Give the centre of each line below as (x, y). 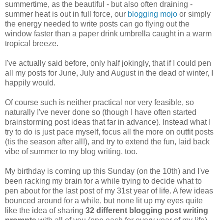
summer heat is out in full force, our (66, 14)
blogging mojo (152, 14)
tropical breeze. (32, 43)
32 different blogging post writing (147, 210)
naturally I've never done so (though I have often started (101, 112)
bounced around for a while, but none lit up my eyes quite (104, 200)
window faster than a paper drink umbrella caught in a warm (108, 33)
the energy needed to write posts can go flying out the (97, 24)
